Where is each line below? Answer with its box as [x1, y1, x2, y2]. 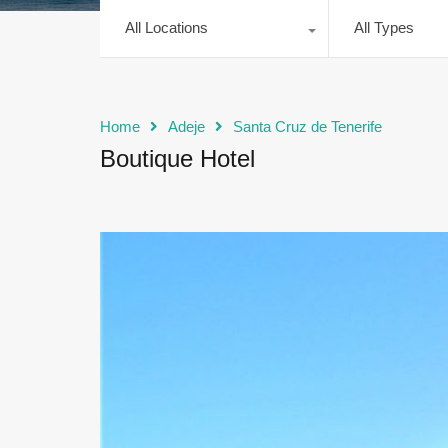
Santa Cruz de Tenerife [233, 118, 382, 136]
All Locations [125, 19, 208, 37]
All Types [353, 19, 414, 37]
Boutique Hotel [100, 145, 255, 173]
